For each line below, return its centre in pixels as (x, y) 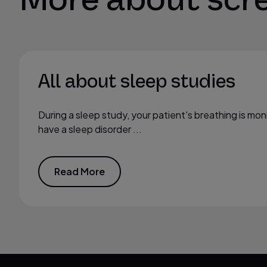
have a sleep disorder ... (90, 129)
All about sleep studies (137, 82)
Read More (80, 171)
